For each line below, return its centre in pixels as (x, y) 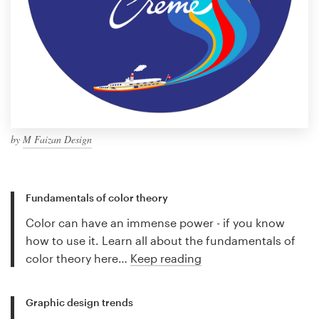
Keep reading (166, 258)
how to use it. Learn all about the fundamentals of (161, 241)
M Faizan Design (57, 140)
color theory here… (78, 258)
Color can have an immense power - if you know (155, 223)
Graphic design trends (79, 302)
